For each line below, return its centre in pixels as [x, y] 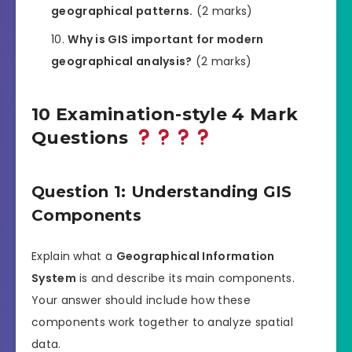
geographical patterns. [122, 11]
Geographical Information [195, 256]
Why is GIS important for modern [166, 40]
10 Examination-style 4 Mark [165, 114]
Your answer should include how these [141, 300]
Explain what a [74, 256]
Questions [83, 137]
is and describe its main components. [185, 278]
